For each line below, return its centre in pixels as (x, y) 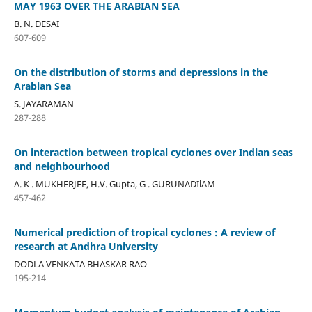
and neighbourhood (62, 166)
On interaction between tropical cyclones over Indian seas (153, 152)
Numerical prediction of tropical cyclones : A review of (144, 232)
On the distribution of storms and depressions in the (141, 72)
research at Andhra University (86, 246)
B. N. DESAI (36, 23)
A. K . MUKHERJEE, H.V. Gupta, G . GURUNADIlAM (114, 184)
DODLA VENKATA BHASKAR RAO (80, 264)
